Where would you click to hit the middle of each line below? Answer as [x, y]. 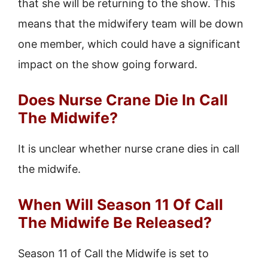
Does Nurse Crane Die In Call [123, 100]
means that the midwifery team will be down [131, 24]
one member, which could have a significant [129, 44]
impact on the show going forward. [108, 64]
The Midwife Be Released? [115, 223]
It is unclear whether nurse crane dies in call [129, 149]
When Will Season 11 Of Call [121, 205]
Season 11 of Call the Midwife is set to [113, 253]
